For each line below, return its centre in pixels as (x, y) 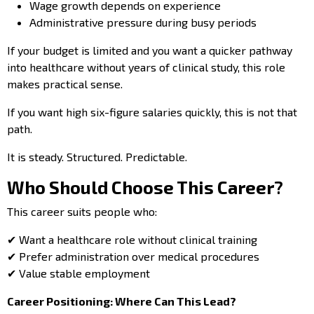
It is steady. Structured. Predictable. (97, 156)
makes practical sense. (65, 83)
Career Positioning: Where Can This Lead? (122, 301)
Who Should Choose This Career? (145, 187)
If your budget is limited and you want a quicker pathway (150, 50)
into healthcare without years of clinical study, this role (146, 67)
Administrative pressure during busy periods (143, 22)
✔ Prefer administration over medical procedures (133, 256)
